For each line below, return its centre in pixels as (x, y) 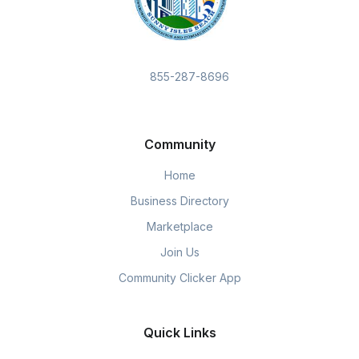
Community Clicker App (179, 278)
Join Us (179, 252)
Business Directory (179, 201)
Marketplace (179, 227)
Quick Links (179, 333)
